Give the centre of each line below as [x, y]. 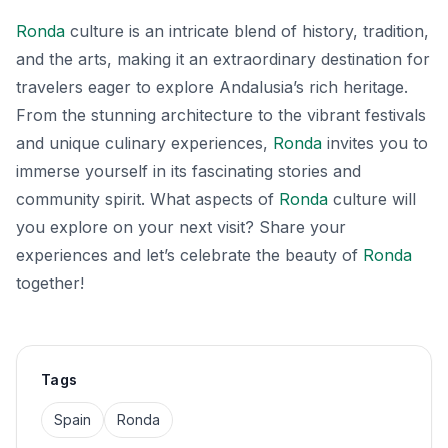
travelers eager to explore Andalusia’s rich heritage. [212, 86]
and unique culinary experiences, [144, 142]
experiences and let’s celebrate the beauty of [189, 254]
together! [50, 282]
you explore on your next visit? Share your [181, 226]
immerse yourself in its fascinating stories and [188, 170]
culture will [372, 198]
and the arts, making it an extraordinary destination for [223, 58]
